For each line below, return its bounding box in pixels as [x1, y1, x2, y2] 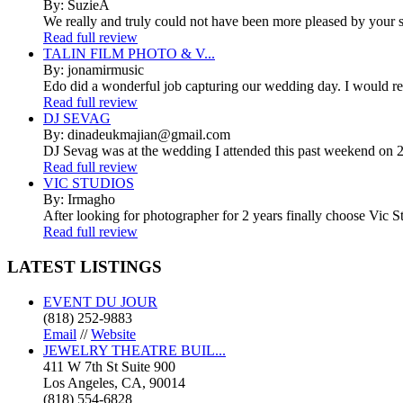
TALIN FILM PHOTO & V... [43, 46, 215, 62]
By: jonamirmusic [43, 62, 144, 78]
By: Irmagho [43, 192, 115, 208]
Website [91, 326, 136, 342]
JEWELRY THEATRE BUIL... [43, 342, 226, 358]
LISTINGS [76, 256, 162, 276]
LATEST [7, 256, 76, 276]
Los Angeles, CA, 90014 [43, 374, 185, 390]
